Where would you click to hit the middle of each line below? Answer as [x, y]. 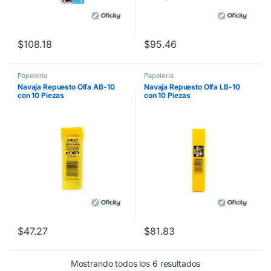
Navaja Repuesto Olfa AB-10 [66, 87]
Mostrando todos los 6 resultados [135, 263]
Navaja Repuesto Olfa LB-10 [192, 87]
